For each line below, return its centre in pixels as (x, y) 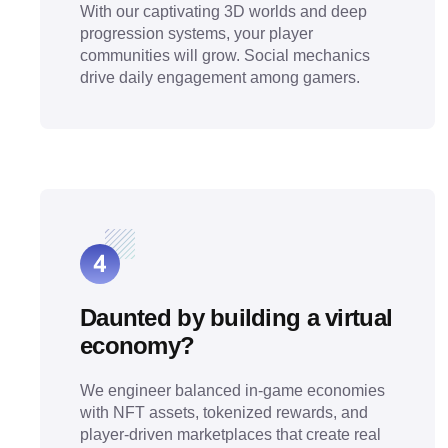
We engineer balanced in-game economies (232, 390)
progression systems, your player (196, 33)
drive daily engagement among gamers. (220, 77)
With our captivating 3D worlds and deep (223, 11)
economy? (137, 345)
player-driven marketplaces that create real (230, 434)
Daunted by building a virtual (236, 317)
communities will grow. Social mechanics (225, 55)
